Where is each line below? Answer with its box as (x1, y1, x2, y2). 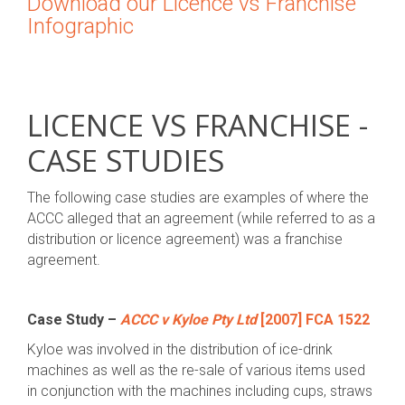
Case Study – (27, 311, 120, 328)
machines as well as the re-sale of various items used (27, 362, 365, 379)
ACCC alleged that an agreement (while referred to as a (27, 210, 375, 227)
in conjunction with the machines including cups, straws (27, 382, 372, 400)
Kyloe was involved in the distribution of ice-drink (27, 341, 333, 358)
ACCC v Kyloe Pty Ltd (120, 311, 257, 328)
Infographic (27, 14, 134, 39)
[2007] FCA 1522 (257, 311, 370, 328)
